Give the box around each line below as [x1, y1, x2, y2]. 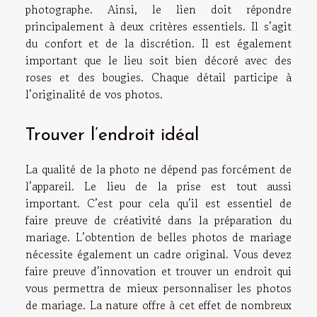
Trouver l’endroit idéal [25, 126, 199, 144]
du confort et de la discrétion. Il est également [25, 35, 292, 52]
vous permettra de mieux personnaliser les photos [25, 279, 292, 296]
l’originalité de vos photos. [25, 86, 163, 103]
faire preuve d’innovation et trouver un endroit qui [25, 262, 292, 279]
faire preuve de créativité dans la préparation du [25, 211, 292, 229]
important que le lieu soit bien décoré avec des [25, 52, 292, 69]
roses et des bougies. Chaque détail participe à [25, 69, 292, 86]
